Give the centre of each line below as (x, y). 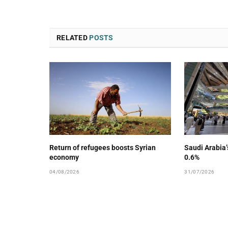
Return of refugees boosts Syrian (103, 147)
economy (64, 157)
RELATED (73, 38)
